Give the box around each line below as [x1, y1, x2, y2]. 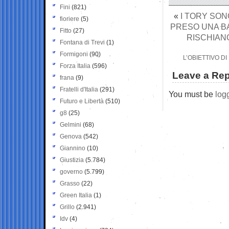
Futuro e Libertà [60, 97, 104, 105]
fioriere [60, 15, 79, 22]
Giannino [60, 144, 85, 152]
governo [60, 168, 83, 175]
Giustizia [60, 156, 84, 164]
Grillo [60, 203, 75, 211]
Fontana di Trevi [60, 38, 105, 46]
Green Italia [60, 191, 92, 199]
